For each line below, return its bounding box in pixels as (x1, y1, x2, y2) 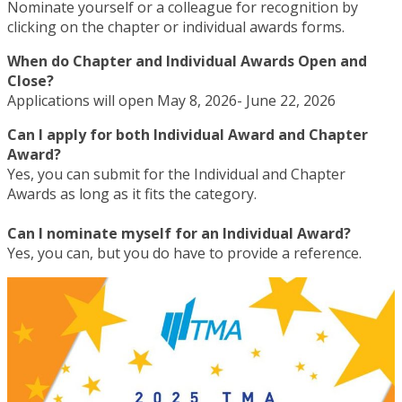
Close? (7, 70, 57, 91)
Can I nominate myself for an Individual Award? (7, 223, 351, 243)
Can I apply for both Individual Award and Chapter (7, 124, 368, 144)
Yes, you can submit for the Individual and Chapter (7, 163, 345, 184)
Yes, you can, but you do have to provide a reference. (7, 242, 362, 263)
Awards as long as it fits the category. (7, 183, 257, 204)
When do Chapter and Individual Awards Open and (7, 50, 367, 71)
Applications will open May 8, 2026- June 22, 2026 (7, 90, 339, 110)
